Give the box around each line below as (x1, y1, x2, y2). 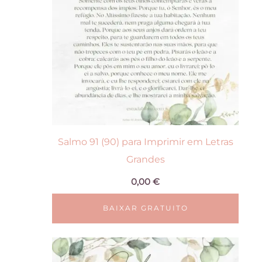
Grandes (126, 153, 165, 166)
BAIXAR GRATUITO (102, 204, 188, 213)
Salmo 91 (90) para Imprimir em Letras (57, 136, 233, 148)
